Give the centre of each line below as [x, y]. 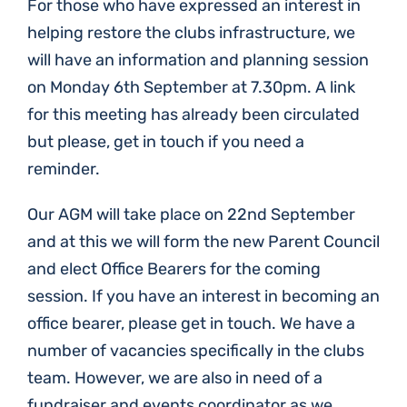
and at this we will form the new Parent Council [203, 242]
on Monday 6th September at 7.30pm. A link [191, 87]
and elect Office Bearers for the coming [174, 269]
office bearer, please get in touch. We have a [191, 323]
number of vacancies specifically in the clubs [196, 351]
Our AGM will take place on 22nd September [191, 214]
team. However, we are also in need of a [175, 378]
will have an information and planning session [198, 60]
